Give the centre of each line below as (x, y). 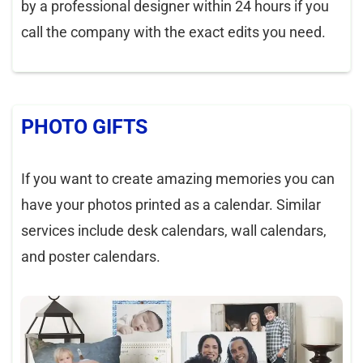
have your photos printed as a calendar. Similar (171, 205)
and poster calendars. (91, 257)
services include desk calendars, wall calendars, (174, 231)
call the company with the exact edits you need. (173, 32)
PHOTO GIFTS (84, 127)
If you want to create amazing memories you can (178, 179)
